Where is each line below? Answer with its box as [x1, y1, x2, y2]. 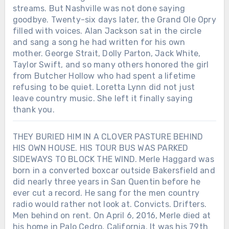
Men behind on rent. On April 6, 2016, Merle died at [12, 210, 211, 220]
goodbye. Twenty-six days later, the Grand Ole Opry [12, 14, 216, 25]
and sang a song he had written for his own [12, 37, 186, 47]
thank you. [12, 104, 55, 114]
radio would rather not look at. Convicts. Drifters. [12, 199, 207, 209]
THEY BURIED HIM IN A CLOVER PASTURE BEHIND [12, 131, 203, 142]
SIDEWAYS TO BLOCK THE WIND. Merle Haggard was [12, 154, 214, 164]
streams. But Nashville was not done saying [12, 3, 186, 13]
